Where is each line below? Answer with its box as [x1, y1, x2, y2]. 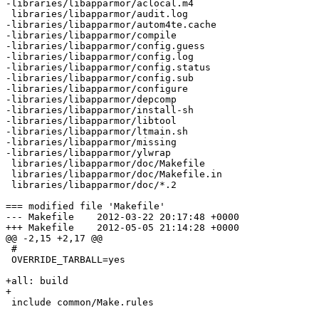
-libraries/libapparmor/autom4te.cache [6, 19, 216, 31]
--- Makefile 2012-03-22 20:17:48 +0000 [6, 211, 74, 223]
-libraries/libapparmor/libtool [6, 115, 177, 127]
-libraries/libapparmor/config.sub [6, 73, 194, 84]
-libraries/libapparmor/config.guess [6, 41, 205, 52]
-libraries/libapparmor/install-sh [6, 105, 194, 116]
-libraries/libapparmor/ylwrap [6, 147, 171, 159]
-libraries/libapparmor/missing [6, 137, 177, 148]
